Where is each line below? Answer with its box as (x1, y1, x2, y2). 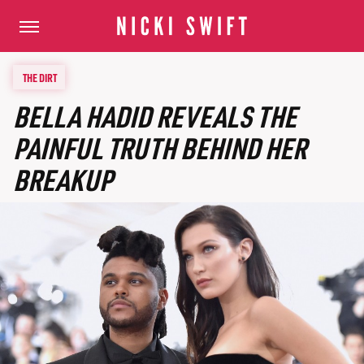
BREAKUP (13, 161, 112, 198)
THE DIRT (23, 70, 57, 84)
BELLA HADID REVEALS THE (13, 97, 297, 135)
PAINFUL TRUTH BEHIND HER (13, 129, 306, 167)
